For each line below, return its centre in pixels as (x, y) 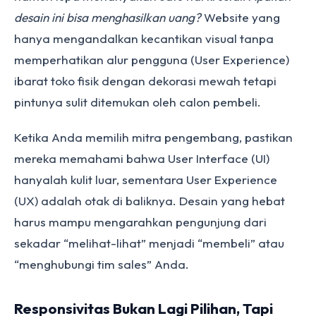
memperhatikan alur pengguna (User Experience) (152, 60)
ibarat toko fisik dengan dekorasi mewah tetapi (145, 81)
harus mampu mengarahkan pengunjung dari (140, 222)
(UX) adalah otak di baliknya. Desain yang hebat (150, 201)
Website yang (241, 17)
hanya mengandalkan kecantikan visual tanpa (144, 38)
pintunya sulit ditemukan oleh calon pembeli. (138, 102)
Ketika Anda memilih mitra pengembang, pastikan (153, 137)
